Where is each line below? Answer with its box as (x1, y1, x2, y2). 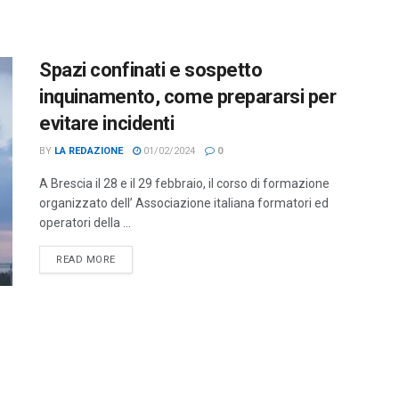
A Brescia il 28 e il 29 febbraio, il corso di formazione (39, 176, 330, 191)
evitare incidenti (39, 112, 175, 134)
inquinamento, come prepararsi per (39, 85, 337, 108)
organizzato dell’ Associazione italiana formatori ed (39, 196, 329, 210)
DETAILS (114, 253, 158, 265)
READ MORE (56, 254, 116, 265)
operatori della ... (39, 216, 131, 230)
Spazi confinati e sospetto (39, 59, 263, 81)
